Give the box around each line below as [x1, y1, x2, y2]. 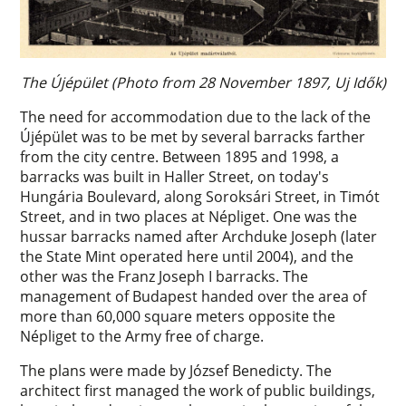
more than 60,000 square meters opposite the [20, 306, 336, 327]
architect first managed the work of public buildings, [20, 381, 376, 401]
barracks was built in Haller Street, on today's [20, 167, 330, 188]
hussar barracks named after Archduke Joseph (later [20, 227, 378, 247]
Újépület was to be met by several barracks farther [20, 127, 366, 148]
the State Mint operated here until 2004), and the [20, 246, 354, 267]
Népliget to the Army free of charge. [20, 326, 265, 347]
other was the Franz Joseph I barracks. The [20, 266, 309, 287]
